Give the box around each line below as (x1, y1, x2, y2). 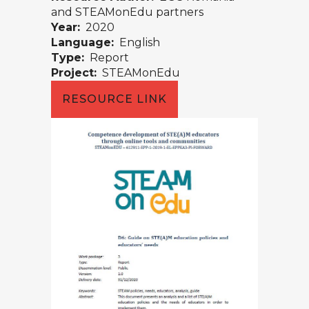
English (114, 35, 160, 49)
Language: (51, 35, 114, 49)
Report (84, 50, 129, 64)
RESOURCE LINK (62, 92, 167, 106)
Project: (51, 66, 97, 79)
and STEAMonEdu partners (51, 5, 203, 19)
